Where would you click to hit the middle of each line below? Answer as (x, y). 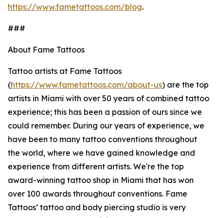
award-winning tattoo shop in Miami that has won (101, 180)
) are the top (185, 85)
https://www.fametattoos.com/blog (75, 7)
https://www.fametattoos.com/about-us (86, 85)
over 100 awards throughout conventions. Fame (98, 194)
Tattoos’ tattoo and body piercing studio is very (97, 208)
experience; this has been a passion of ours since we (105, 112)
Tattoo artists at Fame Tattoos (65, 71)
